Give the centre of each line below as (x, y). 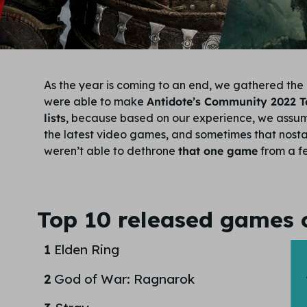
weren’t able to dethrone (111, 151)
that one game (218, 151)
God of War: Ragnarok (124, 279)
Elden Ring (86, 250)
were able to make (95, 101)
